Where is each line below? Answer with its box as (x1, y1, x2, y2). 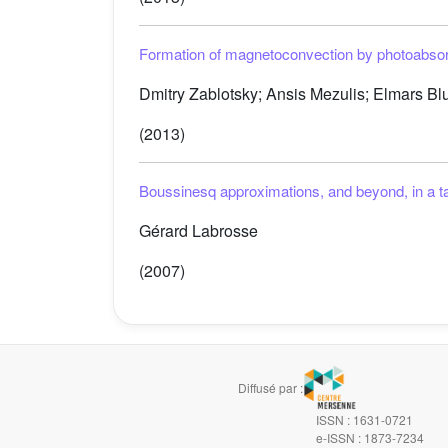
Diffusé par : (238, 378, 304, 396)
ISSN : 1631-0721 (315, 410, 413, 428)
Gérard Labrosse (139, 219, 258, 242)
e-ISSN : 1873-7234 (315, 428, 424, 446)
